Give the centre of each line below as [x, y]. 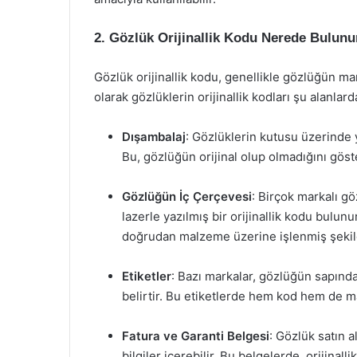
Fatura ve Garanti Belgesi [196, 336]
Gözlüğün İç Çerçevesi [187, 196]
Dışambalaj [154, 137]
